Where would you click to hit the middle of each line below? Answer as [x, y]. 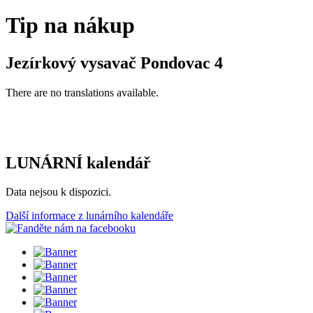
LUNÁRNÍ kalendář [78, 162]
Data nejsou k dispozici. [58, 192]
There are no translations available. [82, 92]
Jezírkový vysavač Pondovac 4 [114, 63]
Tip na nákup [70, 26]
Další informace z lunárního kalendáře [89, 216]
